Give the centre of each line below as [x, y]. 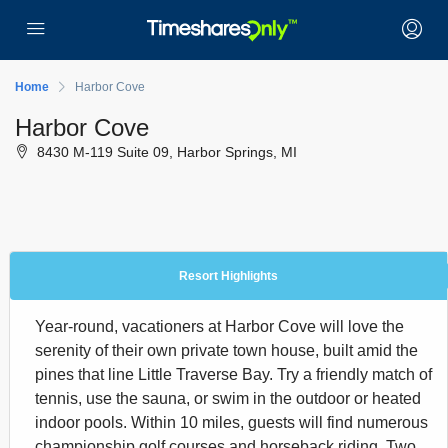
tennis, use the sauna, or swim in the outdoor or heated [228, 398]
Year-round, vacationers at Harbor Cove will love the [219, 326]
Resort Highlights [228, 276]
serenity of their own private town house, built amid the [226, 350]
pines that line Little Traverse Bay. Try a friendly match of [233, 374]
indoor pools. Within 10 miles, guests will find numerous [231, 422]
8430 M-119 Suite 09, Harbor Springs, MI [165, 152]
